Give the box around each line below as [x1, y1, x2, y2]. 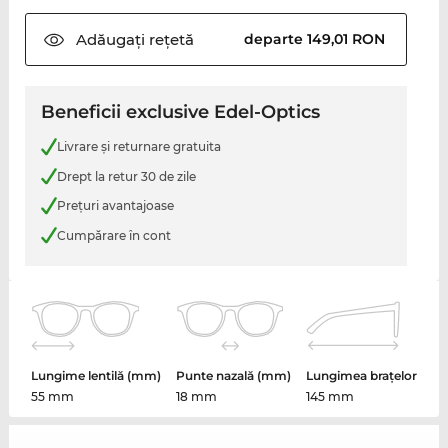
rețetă [144, 30, 194, 50]
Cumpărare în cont [56, 227, 171, 243]
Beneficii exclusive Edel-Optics [40, 101, 320, 124]
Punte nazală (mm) [175, 368, 291, 384]
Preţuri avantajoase [56, 198, 174, 214]
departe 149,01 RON [244, 30, 390, 49]
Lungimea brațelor [305, 368, 417, 384]
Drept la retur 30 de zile [56, 168, 196, 184]
